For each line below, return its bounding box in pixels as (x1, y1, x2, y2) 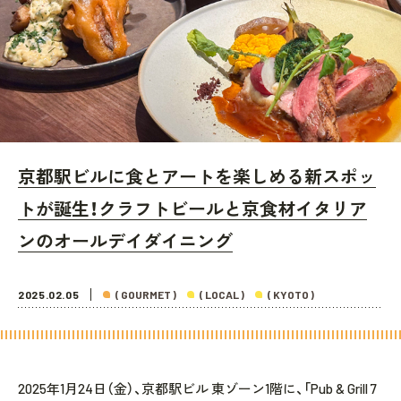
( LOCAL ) (200, 288, 245, 301)
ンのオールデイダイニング (18, 230, 233, 252)
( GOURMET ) (115, 288, 177, 301)
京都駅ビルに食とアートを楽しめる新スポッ (18, 166, 376, 187)
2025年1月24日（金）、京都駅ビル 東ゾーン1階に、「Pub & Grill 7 (18, 380, 377, 397)
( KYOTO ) (268, 288, 315, 301)
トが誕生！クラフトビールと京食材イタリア (18, 198, 367, 219)
